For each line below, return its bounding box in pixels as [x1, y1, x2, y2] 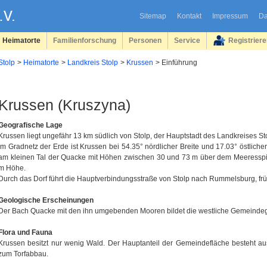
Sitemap [139, 12, 166, 20]
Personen [129, 36, 162, 44]
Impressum [212, 12, 248, 20]
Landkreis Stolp [67, 58, 118, 67]
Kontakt [176, 12, 201, 20]
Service [174, 36, 200, 44]
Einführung [162, 58, 197, 67]
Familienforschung [53, 36, 116, 44]
